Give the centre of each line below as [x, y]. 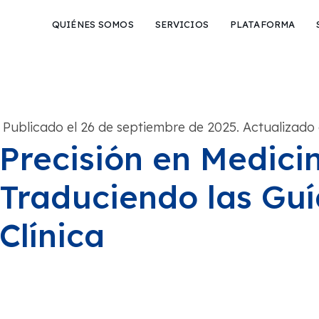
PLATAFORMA [262, 24]
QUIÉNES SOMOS [93, 24]
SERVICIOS [182, 24]
